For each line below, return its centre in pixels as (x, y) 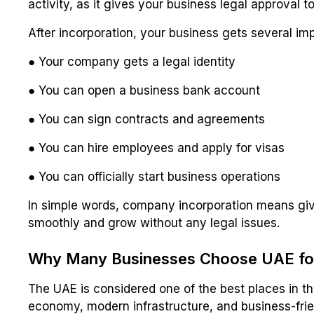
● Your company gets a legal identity (132, 62)
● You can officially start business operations (154, 177)
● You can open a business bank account (144, 91)
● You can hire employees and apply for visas (156, 148)
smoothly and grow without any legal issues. (154, 223)
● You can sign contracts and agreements (146, 120)
